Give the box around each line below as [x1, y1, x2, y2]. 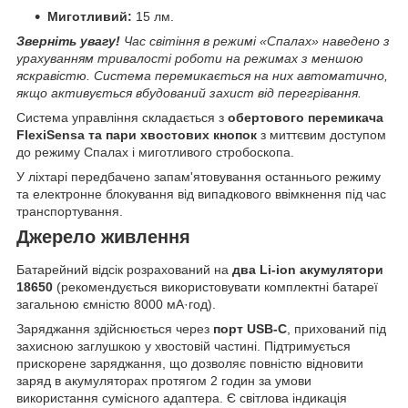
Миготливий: [47, 9, 132, 25]
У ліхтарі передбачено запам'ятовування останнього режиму [16, 169, 381, 185]
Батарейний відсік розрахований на [16, 261, 232, 277]
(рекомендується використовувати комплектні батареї [53, 279, 378, 294]
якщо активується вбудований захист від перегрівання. [16, 86, 362, 101]
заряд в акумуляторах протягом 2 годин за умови [16, 372, 311, 388]
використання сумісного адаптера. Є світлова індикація [16, 390, 347, 405]
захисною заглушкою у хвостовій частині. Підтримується [16, 338, 351, 353]
